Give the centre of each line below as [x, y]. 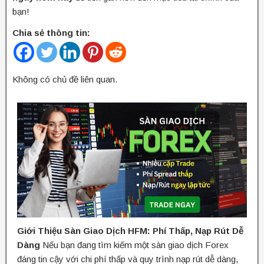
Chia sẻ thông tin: [51, 32]
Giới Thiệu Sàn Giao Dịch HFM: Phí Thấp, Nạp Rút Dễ [130, 230]
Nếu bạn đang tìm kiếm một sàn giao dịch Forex [134, 245]
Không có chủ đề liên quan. [65, 79]
